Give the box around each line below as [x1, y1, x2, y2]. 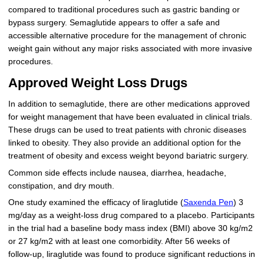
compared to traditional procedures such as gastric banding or [8, 5, 240, 14]
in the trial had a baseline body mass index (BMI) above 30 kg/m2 [8, 224, 253, 233]
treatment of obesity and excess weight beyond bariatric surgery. [8, 151, 249, 160]
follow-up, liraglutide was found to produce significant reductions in [8, 250, 255, 259]
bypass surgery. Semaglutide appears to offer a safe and [8, 18, 220, 27]
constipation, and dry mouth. [8, 181, 114, 190]
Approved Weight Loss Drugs [8, 75, 187, 91]
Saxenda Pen [183, 198, 233, 207]
